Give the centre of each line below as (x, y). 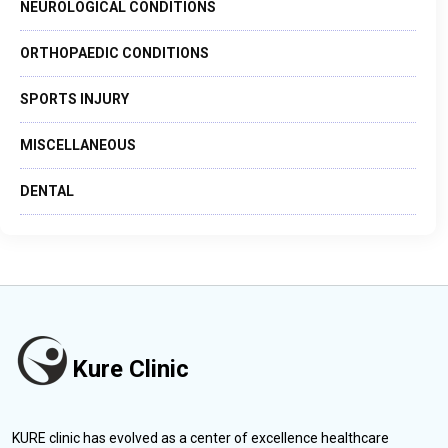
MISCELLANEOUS (78, 145)
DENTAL (47, 191)
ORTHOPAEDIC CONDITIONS (114, 53)
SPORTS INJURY (74, 99)
